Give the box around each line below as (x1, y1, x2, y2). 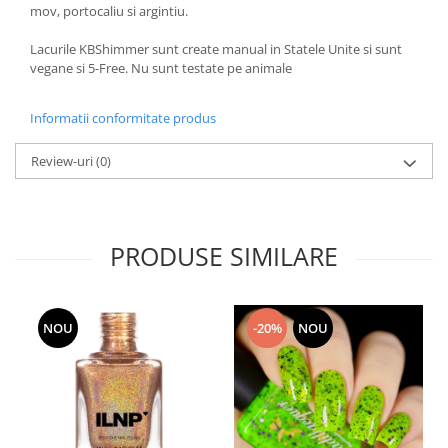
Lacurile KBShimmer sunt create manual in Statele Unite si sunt (30, 40, 402, 58)
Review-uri (31, 152, 96, 170)
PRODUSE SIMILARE (110, 239, 338, 273)
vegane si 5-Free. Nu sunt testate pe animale (30, 59, 292, 77)
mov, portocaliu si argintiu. (30, 2, 191, 20)
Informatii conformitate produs (30, 109, 216, 127)
